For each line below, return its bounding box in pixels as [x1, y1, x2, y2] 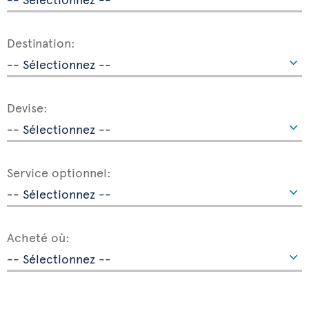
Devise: [7, 99, 48, 116]
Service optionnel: [7, 163, 111, 181]
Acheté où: [7, 228, 70, 246]
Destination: [7, 34, 75, 51]
